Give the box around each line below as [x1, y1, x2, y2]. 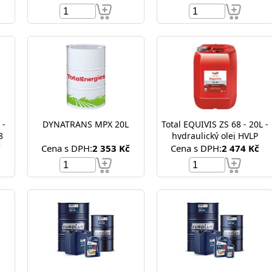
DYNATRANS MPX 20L [115, 118, 129, 130]
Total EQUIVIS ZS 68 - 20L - [161, 118, 268, 130]
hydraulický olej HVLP [171, 130, 258, 141]
